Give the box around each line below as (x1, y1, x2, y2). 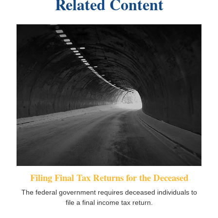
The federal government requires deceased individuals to (21, 188, 197, 197)
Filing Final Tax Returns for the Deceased (30, 171, 188, 184)
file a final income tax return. (65, 199, 153, 207)
